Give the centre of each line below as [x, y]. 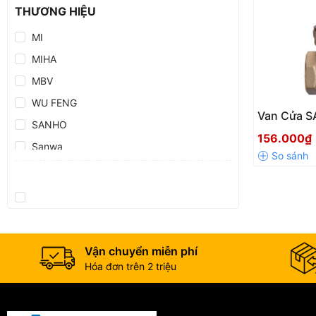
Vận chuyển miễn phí [141, 251]
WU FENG [54, 102]
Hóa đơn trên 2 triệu [130, 266]
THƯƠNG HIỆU [55, 11]
